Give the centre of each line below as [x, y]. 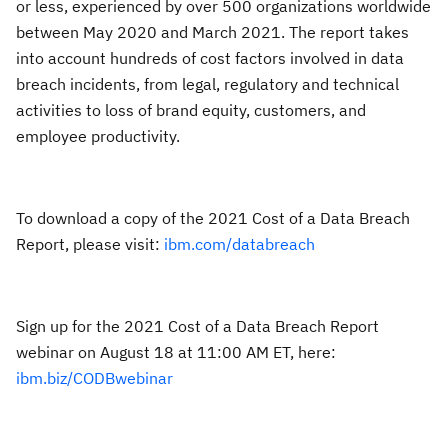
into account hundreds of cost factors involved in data [210, 57]
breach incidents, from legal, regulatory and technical [207, 83]
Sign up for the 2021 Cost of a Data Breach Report [197, 325]
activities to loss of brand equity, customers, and [191, 109]
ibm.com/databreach [239, 243]
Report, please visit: [90, 243]
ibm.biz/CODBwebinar [94, 377]
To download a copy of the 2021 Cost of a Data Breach [213, 217]
